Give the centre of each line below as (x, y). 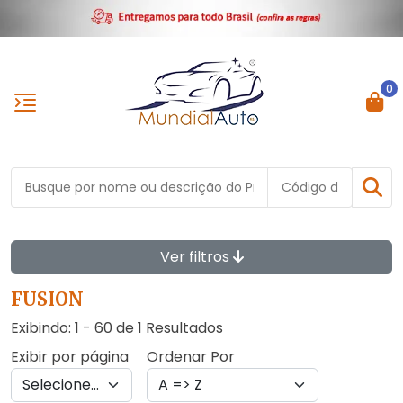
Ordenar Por (191, 357)
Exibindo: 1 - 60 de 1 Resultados (117, 328)
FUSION (47, 300)
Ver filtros (196, 257)
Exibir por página (70, 357)
